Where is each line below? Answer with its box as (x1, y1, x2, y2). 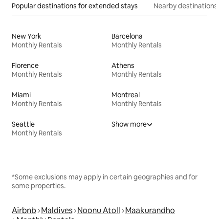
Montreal (111, 90, 140, 100)
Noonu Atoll (77, 205, 120, 216)
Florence (12, 61, 39, 70)
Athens (111, 61, 134, 70)
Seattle (12, 120, 35, 129)
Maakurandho (125, 205, 175, 216)
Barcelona (111, 32, 143, 41)
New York (12, 32, 42, 41)
